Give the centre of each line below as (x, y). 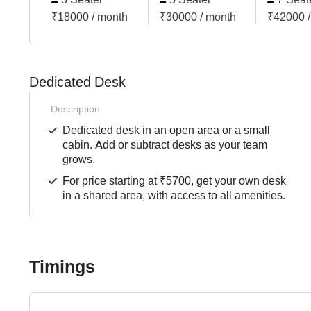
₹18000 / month (90, 17)
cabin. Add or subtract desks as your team (165, 145)
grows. (79, 160)
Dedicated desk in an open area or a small (167, 131)
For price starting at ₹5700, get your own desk (175, 181)
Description (75, 109)
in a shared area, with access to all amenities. (174, 196)
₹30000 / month (197, 17)
